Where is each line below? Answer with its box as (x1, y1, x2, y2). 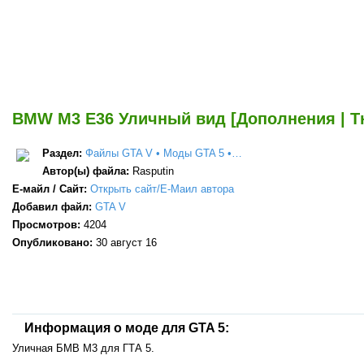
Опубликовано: (12, 236, 96, 249)
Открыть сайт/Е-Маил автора (90, 182, 234, 195)
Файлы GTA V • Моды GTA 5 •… (85, 146, 242, 159)
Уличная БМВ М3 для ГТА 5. (12, 341, 154, 354)
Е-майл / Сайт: (12, 182, 90, 195)
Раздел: (42, 146, 85, 159)
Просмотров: (12, 218, 84, 231)
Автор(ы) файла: (42, 164, 132, 177)
